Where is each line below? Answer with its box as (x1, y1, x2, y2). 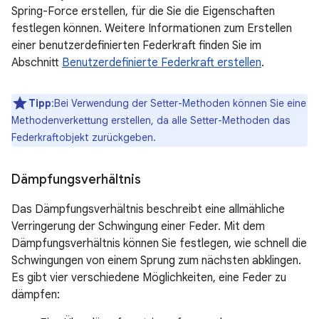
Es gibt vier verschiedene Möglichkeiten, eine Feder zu (11, 271, 286, 285)
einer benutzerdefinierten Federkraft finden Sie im (11, 38, 261, 53)
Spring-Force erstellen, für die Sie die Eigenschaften (11, 4, 275, 19)
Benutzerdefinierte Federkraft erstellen (62, 56, 261, 70)
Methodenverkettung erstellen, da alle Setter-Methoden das (11, 114, 290, 127)
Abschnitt (11, 56, 62, 70)
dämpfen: (11, 288, 60, 302)
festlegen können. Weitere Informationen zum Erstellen (11, 21, 292, 36)
